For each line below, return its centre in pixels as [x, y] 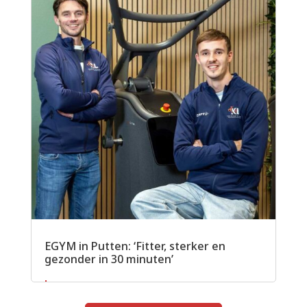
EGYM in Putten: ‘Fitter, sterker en [135, 246]
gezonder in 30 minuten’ [109, 259]
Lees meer [71, 284]
